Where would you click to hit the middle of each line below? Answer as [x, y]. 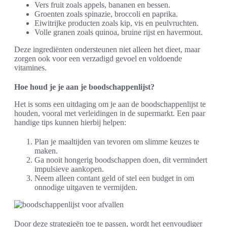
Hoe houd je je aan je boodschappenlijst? [84, 87]
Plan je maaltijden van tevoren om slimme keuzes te [117, 142]
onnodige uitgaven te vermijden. [86, 187]
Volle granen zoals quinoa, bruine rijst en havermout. [119, 32]
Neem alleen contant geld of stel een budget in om [114, 178]
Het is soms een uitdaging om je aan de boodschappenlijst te [110, 104]
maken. [46, 151]
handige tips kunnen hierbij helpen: [70, 122]
